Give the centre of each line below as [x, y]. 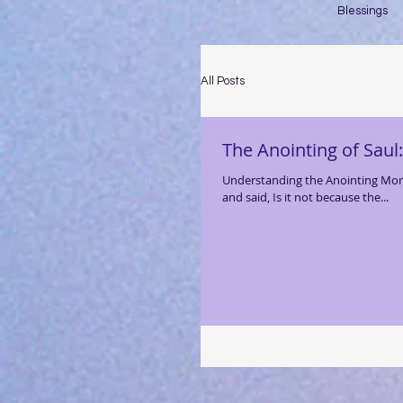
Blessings [363, 11]
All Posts [223, 81]
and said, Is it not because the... [305, 197]
